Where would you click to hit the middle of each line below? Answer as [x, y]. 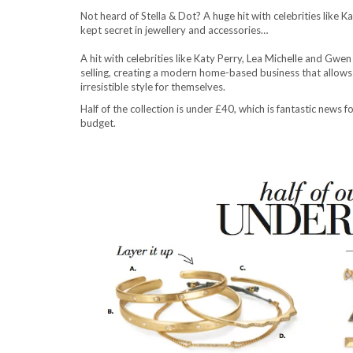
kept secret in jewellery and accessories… [174, 30]
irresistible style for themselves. [153, 87]
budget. [98, 123]
